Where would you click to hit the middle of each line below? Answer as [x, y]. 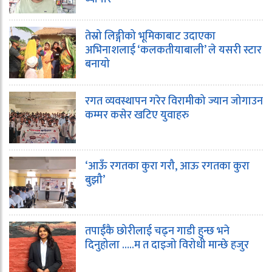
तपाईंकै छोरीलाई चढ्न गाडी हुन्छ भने [157, 231]
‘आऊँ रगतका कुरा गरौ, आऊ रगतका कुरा [167, 166]
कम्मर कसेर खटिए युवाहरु [137, 115]
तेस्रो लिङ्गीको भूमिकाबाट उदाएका [150, 36]
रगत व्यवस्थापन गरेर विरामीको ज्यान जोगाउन [174, 101]
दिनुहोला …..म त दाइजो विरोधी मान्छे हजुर [167, 245]
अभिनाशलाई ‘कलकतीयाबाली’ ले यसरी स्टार [173, 50]
